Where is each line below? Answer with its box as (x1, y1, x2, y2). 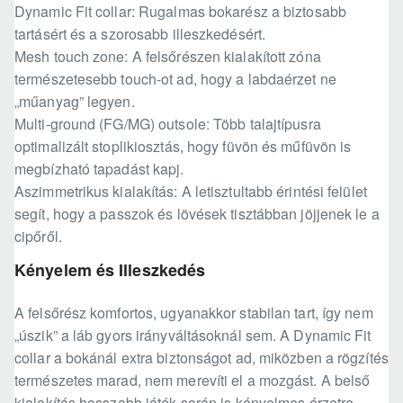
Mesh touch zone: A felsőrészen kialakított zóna (14, 46, 321, 67)
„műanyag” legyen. (14, 91, 135, 112)
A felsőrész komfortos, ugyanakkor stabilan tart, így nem (14, 302, 373, 324)
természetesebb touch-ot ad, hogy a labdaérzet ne (14, 68, 336, 90)
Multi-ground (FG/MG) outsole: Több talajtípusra (14, 113, 321, 135)
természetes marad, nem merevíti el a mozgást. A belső (14, 370, 371, 391)
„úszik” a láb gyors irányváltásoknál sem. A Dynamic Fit (14, 325, 372, 346)
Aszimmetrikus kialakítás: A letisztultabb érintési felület (14, 181, 367, 202)
